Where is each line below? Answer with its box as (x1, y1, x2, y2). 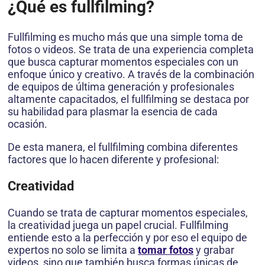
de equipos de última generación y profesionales (8, 80, 234, 93)
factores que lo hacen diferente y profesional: (8, 153, 219, 166)
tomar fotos (138, 243, 193, 256)
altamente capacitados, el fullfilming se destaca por (8, 92, 249, 105)
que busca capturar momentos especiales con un (8, 55, 238, 68)
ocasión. (8, 117, 47, 130)
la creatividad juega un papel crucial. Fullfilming (8, 218, 228, 231)
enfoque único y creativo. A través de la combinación (8, 67, 254, 80)
